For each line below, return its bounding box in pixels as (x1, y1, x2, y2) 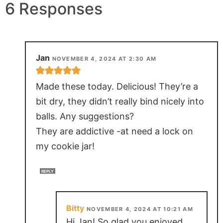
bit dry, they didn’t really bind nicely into (35, 96, 204, 107)
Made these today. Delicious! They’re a (35, 81, 198, 92)
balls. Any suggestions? (35, 111, 134, 122)
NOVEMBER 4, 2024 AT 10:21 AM (87, 205, 193, 213)
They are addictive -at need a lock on (35, 126, 193, 137)
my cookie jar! (35, 141, 95, 152)
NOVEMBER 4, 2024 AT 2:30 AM (52, 55, 157, 63)
